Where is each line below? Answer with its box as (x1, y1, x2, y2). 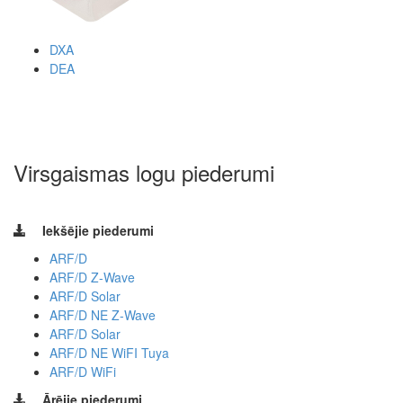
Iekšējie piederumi (42, 220, 154, 239)
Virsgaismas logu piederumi (13, 156, 274, 188)
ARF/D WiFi (49, 362, 116, 381)
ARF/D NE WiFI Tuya (49, 343, 169, 362)
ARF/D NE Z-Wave (49, 305, 156, 324)
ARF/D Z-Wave (49, 267, 135, 286)
